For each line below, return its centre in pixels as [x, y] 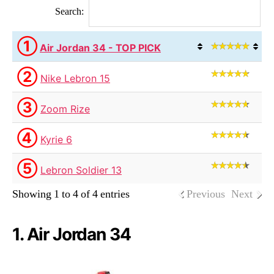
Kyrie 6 [56, 140]
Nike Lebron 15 [75, 79]
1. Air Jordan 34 [72, 235]
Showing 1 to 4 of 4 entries [71, 194]
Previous [206, 194]
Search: [69, 12]
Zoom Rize [65, 109]
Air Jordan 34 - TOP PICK [100, 48]
